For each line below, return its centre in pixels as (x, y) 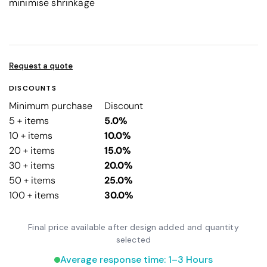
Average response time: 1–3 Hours (136, 259)
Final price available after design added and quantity (133, 227)
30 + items (32, 165)
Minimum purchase (51, 105)
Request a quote (41, 66)
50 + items (32, 180)
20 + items (32, 150)
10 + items (31, 135)
